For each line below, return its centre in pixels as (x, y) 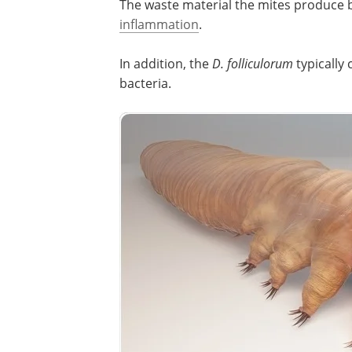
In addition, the (166, 63)
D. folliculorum (254, 63)
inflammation (159, 24)
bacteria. (145, 82)
